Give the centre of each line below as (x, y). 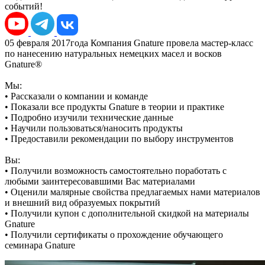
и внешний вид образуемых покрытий (83, 202)
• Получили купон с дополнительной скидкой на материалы (127, 213)
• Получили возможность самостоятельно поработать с (116, 170)
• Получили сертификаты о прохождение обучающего (114, 234)
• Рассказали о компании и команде (76, 96)
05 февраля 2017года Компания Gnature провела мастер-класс (129, 43)
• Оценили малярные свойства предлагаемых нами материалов (132, 192)
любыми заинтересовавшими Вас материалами (100, 181)
